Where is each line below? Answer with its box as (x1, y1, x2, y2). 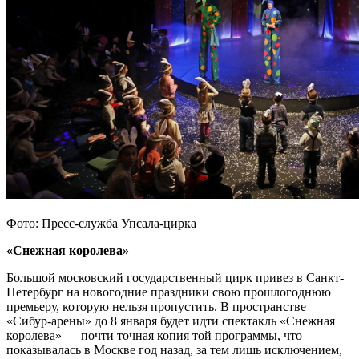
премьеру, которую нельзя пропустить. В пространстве (6, 299, 306, 313)
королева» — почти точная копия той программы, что (6, 328, 302, 342)
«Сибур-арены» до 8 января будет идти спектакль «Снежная (6, 313, 335, 328)
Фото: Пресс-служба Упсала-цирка (6, 216, 196, 230)
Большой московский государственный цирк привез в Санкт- (6, 270, 344, 284)
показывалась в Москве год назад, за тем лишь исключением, (6, 342, 342, 357)
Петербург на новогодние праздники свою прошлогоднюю (6, 284, 331, 299)
